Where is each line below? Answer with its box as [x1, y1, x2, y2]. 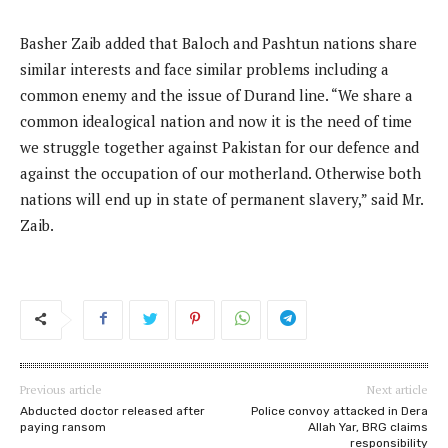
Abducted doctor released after [20, 404, 205, 419]
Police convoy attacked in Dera [250, 404, 428, 419]
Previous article [20, 382, 102, 398]
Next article [366, 382, 428, 398]
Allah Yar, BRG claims [307, 420, 428, 435]
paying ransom [20, 420, 106, 435]
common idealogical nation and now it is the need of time [20, 111, 412, 132]
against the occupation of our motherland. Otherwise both [20, 163, 421, 184]
